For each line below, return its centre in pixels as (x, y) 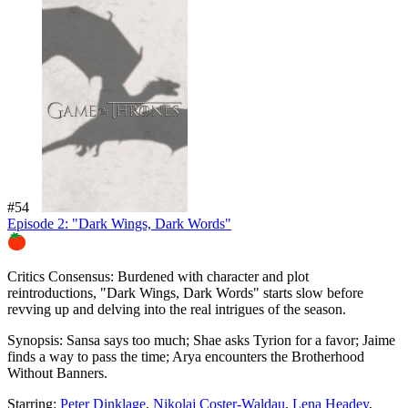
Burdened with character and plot (211, 276)
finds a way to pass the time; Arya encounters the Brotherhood (186, 356)
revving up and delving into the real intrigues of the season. (177, 309)
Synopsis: (35, 340)
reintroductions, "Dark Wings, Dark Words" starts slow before (185, 292)
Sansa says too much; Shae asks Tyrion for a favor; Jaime (229, 340)
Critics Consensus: (61, 276)
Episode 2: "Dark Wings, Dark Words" (119, 223)
